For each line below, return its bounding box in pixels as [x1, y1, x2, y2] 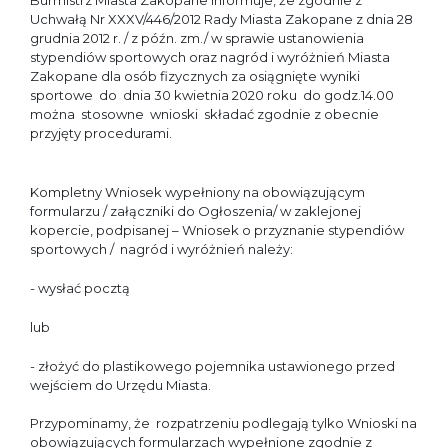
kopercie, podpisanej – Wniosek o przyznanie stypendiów [30, 222, 404, 239]
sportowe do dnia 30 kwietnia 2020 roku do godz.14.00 [30, 87, 394, 104]
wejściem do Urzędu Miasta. [30, 377, 214, 394]
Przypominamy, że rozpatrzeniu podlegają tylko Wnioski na [30, 415, 417, 432]
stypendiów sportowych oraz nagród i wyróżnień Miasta [30, 49, 390, 66]
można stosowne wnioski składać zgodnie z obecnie [30, 106, 379, 123]
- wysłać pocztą [30, 280, 130, 297]
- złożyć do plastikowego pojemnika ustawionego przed [30, 358, 395, 375]
